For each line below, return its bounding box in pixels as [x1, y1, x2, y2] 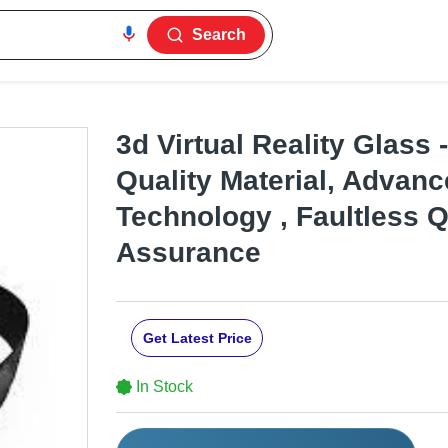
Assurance [116, 237, 261, 269]
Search [192, 26, 247, 43]
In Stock [136, 378, 193, 396]
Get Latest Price [142, 330, 252, 347]
